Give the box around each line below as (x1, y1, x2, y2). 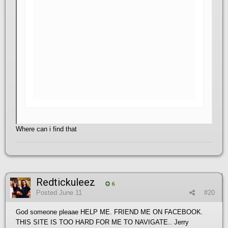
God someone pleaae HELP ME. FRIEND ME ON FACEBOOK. (16, 208, 205, 216)
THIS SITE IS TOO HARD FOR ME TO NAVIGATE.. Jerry (16, 218, 189, 226)
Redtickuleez (36, 176, 95, 188)
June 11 (59, 188, 82, 196)
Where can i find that (16, 125, 77, 133)
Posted (36, 188, 59, 196)
